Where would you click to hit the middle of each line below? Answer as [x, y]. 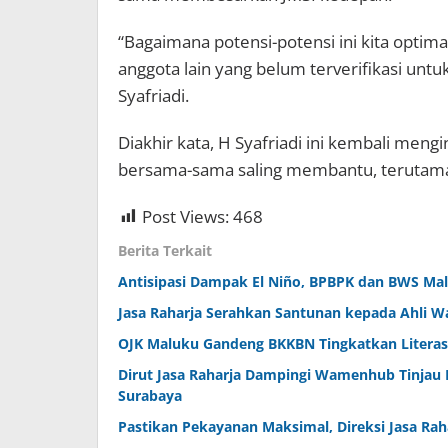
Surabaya [150, 395]
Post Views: [185, 216]
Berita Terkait [165, 250]
